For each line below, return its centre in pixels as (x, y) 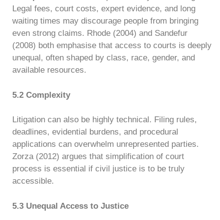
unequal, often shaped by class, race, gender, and (104, 58)
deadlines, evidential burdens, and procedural (95, 132)
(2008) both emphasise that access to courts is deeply (112, 45)
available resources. (49, 70)
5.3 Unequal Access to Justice (70, 206)
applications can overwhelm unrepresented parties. (106, 144)
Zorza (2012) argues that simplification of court (98, 156)
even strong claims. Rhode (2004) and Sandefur (100, 33)
